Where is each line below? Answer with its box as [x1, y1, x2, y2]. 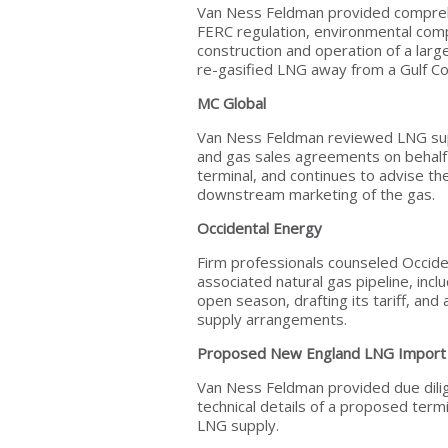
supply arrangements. [197, 309, 347, 329]
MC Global [197, 93, 266, 113]
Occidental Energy [197, 218, 322, 238]
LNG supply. [197, 415, 279, 435]
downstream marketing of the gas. [197, 184, 435, 204]
